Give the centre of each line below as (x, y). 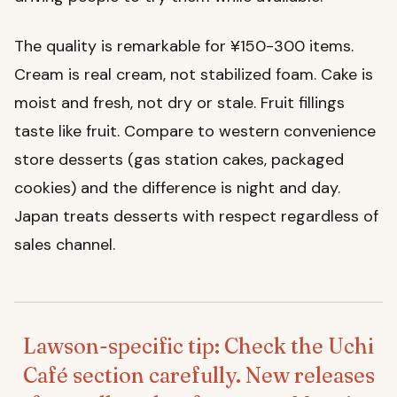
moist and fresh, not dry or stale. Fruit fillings (179, 103)
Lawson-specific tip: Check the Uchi (198, 346)
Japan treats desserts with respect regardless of (196, 217)
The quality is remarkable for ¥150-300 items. (184, 47)
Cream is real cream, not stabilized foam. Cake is (194, 75)
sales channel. (65, 245)
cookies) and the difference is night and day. (177, 188)
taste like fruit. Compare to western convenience (195, 132)
